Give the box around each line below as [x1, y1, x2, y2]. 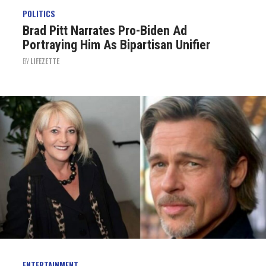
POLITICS [22, 8, 55, 20]
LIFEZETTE [30, 56, 59, 66]
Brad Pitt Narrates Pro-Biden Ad [22, 23, 187, 38]
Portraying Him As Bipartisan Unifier [22, 37, 210, 52]
